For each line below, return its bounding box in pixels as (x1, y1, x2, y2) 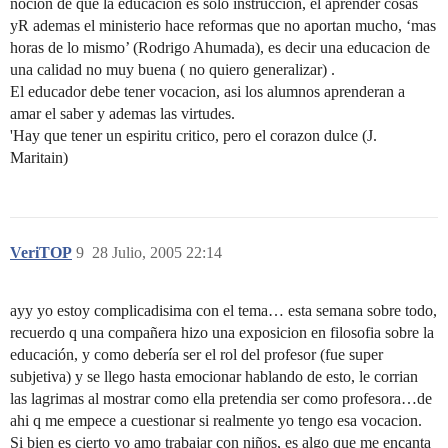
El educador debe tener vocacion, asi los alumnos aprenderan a (10, 83, 405, 100)
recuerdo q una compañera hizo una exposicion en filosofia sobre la (10, 324, 434, 341)
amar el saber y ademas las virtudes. (10, 105, 235, 122)
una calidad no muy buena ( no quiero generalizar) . (10, 61, 335, 78)
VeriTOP (10, 244, 72, 261)
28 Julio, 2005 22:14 (92, 244, 222, 261)
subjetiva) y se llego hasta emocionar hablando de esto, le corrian (10, 368, 418, 385)
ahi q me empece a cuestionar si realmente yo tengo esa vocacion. (10, 412, 422, 429)
